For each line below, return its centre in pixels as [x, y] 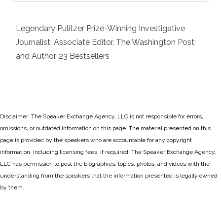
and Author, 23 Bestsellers [63, 56]
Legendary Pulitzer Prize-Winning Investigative [100, 28]
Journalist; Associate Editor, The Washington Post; [106, 42]
